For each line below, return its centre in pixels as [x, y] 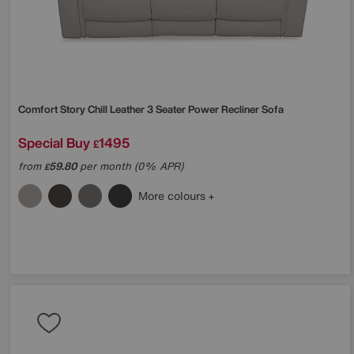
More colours [173, 195]
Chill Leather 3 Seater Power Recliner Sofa [186, 109]
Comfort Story [53, 109]
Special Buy [54, 142]
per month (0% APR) [130, 166]
